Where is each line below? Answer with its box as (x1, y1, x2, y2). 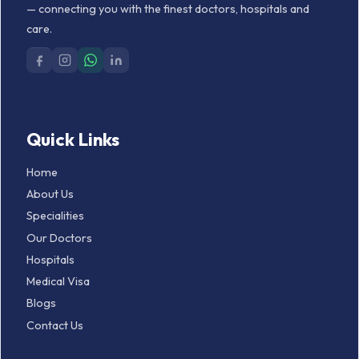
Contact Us (26, 317, 83, 333)
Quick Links (26, 128, 119, 151)
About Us (26, 187, 74, 202)
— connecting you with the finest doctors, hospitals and (26, 2, 309, 17)
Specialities (26, 208, 84, 224)
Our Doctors (26, 230, 92, 245)
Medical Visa (26, 274, 90, 289)
